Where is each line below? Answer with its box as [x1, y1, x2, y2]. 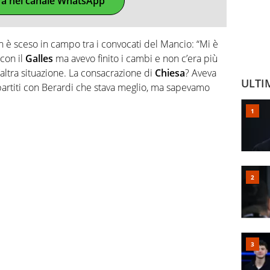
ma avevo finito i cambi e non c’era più [53, 52, 218, 66]
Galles [25, 52, 53, 66]
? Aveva [185, 66, 216, 80]
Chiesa [155, 66, 185, 80]
